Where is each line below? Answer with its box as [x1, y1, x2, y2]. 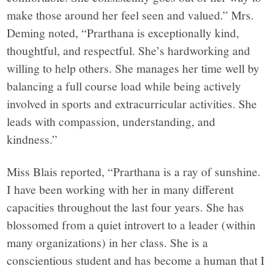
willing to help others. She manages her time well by [7, 59, 260, 76]
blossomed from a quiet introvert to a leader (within [7, 216, 256, 232]
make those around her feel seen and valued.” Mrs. [7, 6, 254, 23]
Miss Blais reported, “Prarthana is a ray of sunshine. [7, 163, 261, 179]
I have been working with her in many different [7, 180, 234, 197]
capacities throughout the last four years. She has [7, 198, 245, 215]
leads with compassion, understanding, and [7, 113, 216, 129]
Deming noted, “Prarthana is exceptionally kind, [7, 24, 240, 40]
